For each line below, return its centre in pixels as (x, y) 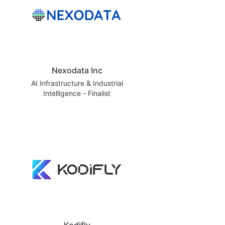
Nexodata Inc (77, 70)
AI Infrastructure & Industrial (77, 83)
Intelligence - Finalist (77, 93)
